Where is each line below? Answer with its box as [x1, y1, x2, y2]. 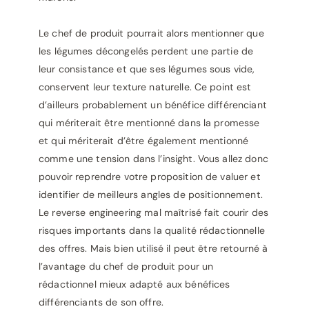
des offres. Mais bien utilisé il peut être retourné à [39, 242, 268, 255]
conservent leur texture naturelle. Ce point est [39, 81, 252, 93]
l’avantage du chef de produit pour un [39, 260, 214, 272]
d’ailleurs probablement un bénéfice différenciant [39, 99, 267, 111]
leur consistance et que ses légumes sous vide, [39, 63, 255, 75]
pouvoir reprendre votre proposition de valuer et [39, 170, 261, 183]
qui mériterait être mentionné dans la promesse [39, 117, 260, 129]
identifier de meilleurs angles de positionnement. [39, 188, 263, 201]
